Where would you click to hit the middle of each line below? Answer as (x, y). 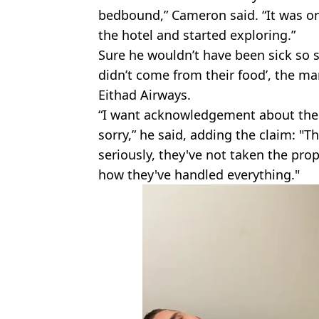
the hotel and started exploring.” (197, 35)
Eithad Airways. (145, 94)
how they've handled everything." (199, 174)
